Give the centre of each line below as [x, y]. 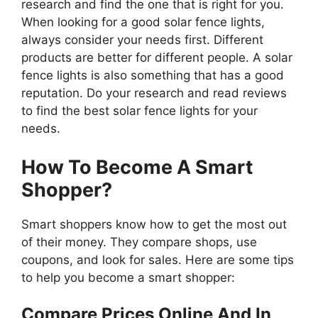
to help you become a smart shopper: [130, 277]
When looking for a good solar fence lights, [143, 22]
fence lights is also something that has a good [153, 76]
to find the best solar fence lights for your [139, 111]
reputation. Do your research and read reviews [154, 93]
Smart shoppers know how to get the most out [154, 224]
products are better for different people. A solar [157, 58]
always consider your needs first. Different [142, 40]
